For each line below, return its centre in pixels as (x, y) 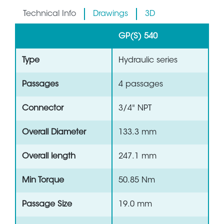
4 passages (141, 85)
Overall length (49, 157)
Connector (43, 109)
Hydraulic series (148, 61)
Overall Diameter (54, 133)
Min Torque (43, 181)
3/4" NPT (135, 109)
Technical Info (49, 14)
